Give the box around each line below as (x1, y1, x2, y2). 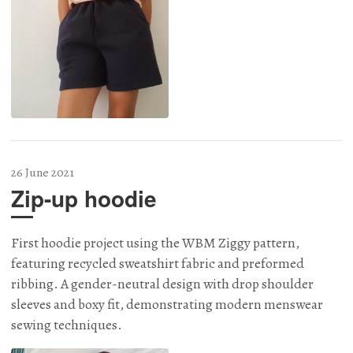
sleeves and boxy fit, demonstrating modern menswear (11, 294, 323, 314)
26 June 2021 (11, 164, 74, 181)
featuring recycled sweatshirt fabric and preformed (11, 253, 304, 273)
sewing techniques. (11, 314, 122, 334)
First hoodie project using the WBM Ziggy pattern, (11, 232, 299, 252)
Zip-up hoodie (11, 182, 157, 215)
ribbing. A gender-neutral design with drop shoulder (11, 273, 314, 293)
